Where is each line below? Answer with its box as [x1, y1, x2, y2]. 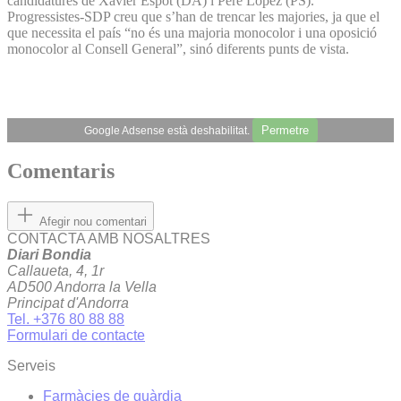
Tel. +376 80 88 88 [7, 311, 124, 328]
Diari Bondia [7, 247, 91, 263]
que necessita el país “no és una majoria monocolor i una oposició [7, 24, 377, 40]
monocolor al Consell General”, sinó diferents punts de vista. [7, 40, 353, 56]
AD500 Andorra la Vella [7, 279, 157, 295]
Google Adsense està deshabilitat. [83, 124, 252, 137]
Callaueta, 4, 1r [7, 263, 104, 279]
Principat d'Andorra [7, 295, 129, 311]
